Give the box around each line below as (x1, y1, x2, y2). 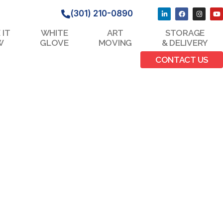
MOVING (98, 38, 132, 48)
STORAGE (165, 28, 205, 38)
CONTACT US (155, 55, 208, 65)
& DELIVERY (161, 38, 208, 48)
